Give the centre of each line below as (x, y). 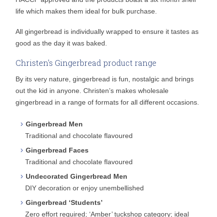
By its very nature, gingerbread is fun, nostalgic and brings (105, 79)
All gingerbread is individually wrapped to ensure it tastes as (107, 32)
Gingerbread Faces (57, 150)
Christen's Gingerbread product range (86, 63)
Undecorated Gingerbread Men (77, 177)
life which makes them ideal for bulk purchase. (86, 11)
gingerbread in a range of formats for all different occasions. (108, 102)
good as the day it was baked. (62, 43)
